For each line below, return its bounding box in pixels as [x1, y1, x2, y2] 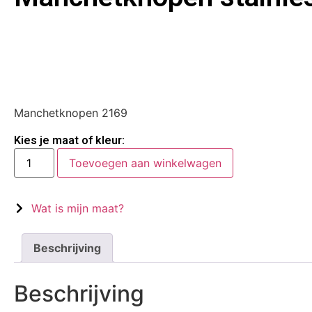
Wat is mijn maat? [31, 201, 124, 215]
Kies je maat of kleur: [14, 133, 125, 147]
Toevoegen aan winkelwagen [69, 155, 222, 170]
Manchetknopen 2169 [14, 106, 127, 120]
